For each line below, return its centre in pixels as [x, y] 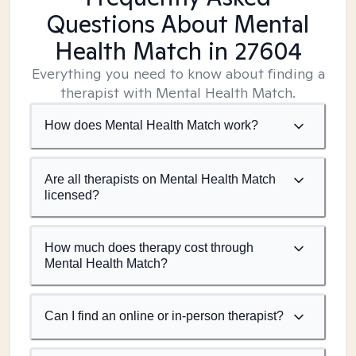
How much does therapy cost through [149, 248]
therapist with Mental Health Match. [178, 93]
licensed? [72, 195]
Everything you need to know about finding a [178, 74]
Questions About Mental [178, 24]
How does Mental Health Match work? [151, 125]
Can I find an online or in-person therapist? [164, 316]
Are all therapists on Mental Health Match [160, 179]
